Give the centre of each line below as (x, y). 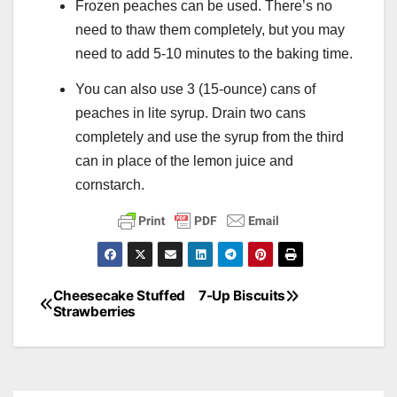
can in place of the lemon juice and (184, 160)
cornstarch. (110, 184)
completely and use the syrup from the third (210, 136)
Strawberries (94, 312)
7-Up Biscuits (242, 296)
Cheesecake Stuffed (119, 296)
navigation (104, 342)
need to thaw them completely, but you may (210, 29)
